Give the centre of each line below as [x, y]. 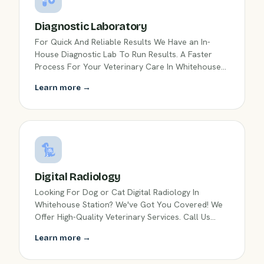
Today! [48, 230]
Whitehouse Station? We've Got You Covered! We [129, 205]
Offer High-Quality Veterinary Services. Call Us [123, 217]
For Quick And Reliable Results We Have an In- [123, 42]
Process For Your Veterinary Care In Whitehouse [128, 67]
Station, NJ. [56, 79]
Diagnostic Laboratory [91, 27]
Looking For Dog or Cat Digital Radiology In [117, 192]
